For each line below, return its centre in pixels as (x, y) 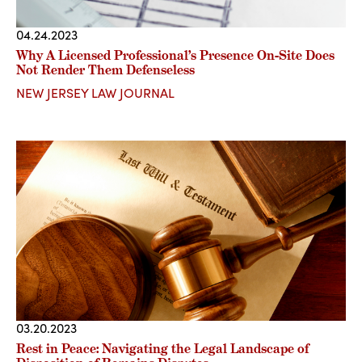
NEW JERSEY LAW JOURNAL (95, 93)
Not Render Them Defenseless (105, 70)
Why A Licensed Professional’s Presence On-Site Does (175, 56)
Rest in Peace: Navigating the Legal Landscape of (162, 348)
